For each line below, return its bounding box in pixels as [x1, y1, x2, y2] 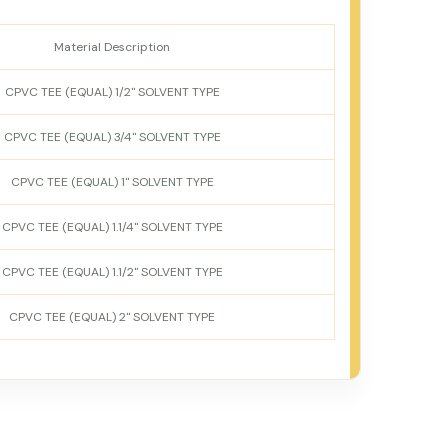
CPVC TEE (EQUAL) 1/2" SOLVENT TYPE [4, 84, 220, 100]
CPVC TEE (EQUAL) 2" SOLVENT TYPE [9, 309, 215, 325]
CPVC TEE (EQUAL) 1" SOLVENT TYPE [10, 174, 214, 190]
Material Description [54, 39, 170, 55]
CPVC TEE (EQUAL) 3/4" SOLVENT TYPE [3, 129, 221, 145]
